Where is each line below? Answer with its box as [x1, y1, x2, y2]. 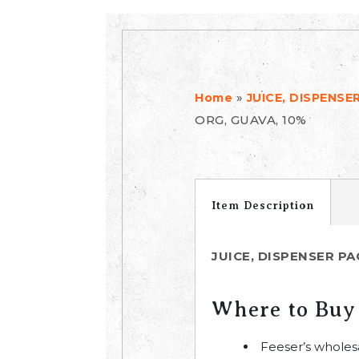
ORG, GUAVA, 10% [195, 112, 307, 127]
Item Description [212, 199, 314, 212]
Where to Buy [212, 297, 356, 321]
